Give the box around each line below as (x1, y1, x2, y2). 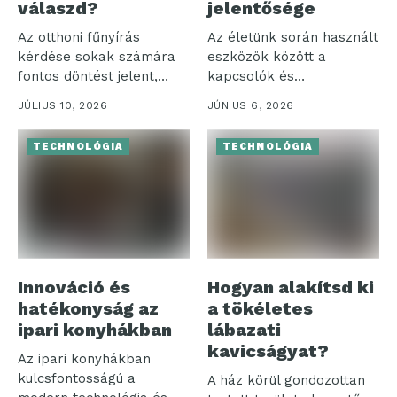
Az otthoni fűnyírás (18, 29, 140, 46)
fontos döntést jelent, (18, 68, 158, 85)
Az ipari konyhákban (18, 350, 151, 367)
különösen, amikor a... (18, 88, 160, 105)
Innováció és (18, 276, 130, 298)
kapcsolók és (207, 68, 294, 85)
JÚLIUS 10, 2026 (18, 99, 108, 113)
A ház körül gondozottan (207, 371, 365, 388)
